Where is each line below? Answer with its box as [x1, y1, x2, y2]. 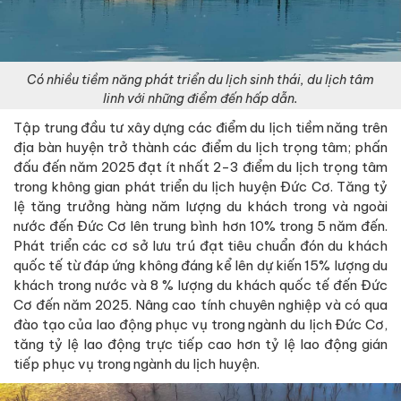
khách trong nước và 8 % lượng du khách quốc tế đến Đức [13, 277, 388, 294]
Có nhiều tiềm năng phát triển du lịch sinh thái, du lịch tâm [27, 72, 374, 89]
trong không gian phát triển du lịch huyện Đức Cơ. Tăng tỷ [13, 178, 388, 196]
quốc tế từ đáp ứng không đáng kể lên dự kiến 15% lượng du [13, 257, 388, 275]
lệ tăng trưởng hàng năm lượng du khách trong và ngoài [13, 198, 388, 216]
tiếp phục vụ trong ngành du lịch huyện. [13, 355, 260, 373]
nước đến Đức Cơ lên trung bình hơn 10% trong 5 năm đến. [13, 218, 388, 235]
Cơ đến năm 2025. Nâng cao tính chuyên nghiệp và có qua [13, 296, 388, 314]
